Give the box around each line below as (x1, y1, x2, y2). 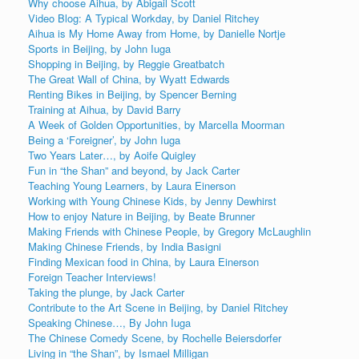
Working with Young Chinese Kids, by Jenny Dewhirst (28, 193, 276, 209)
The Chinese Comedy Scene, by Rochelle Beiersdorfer (28, 330, 281, 346)
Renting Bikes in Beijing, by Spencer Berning (28, 87, 236, 103)
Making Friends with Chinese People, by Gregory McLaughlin (28, 224, 311, 240)
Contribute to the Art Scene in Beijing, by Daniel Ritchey (28, 300, 288, 316)
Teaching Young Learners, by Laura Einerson (28, 178, 236, 194)
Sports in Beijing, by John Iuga (28, 41, 171, 57)
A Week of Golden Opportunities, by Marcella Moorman (28, 117, 284, 133)
